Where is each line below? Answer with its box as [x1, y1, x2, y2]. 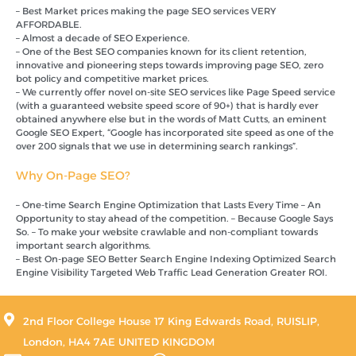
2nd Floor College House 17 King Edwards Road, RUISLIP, [22, 315, 319, 328]
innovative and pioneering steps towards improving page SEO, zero [16, 59, 323, 71]
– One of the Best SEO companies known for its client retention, [16, 45, 307, 57]
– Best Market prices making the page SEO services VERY [16, 5, 276, 17]
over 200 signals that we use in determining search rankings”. [16, 140, 298, 152]
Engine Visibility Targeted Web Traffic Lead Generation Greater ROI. [16, 266, 327, 278]
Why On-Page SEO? [16, 168, 130, 183]
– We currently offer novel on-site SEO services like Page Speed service [16, 86, 335, 98]
